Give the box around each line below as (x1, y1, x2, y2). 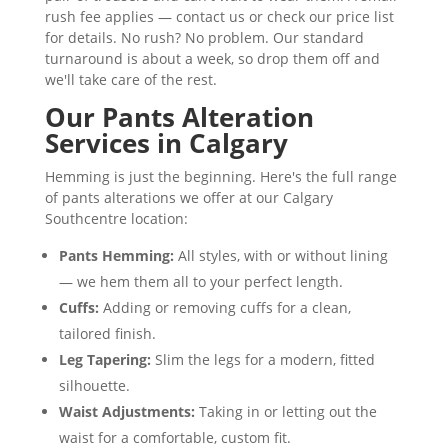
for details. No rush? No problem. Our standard (44, 28, 364, 47)
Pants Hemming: (58, 246, 174, 265)
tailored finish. (58, 324, 156, 343)
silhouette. (58, 376, 130, 395)
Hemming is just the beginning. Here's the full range (44, 167, 397, 186)
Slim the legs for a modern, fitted (150, 350, 375, 369)
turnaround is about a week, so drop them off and (44, 49, 380, 68)
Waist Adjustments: (58, 402, 195, 421)
